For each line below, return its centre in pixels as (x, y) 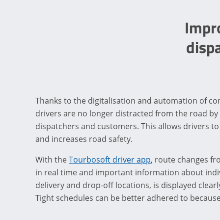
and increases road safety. (84, 139)
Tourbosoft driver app (110, 160)
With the (52, 160)
